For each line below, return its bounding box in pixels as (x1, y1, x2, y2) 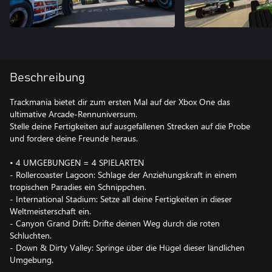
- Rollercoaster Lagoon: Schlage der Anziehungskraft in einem (10, 169, 237, 180)
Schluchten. (10, 229, 52, 241)
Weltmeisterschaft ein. (10, 205, 91, 217)
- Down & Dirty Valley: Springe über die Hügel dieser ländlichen (10, 242, 245, 253)
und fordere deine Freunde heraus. (10, 132, 138, 144)
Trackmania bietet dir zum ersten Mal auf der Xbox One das (10, 96, 230, 107)
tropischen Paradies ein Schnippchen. (10, 181, 146, 192)
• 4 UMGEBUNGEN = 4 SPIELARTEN (10, 157, 144, 168)
